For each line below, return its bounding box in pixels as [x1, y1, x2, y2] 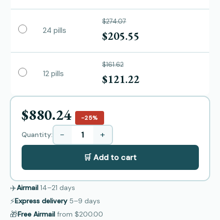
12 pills [43, 69, 64, 79]
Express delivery [15, 196, 67, 205]
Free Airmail [18, 210, 55, 219]
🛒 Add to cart [83, 152, 137, 163]
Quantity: [21, 130, 53, 139]
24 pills [43, 26, 66, 35]
